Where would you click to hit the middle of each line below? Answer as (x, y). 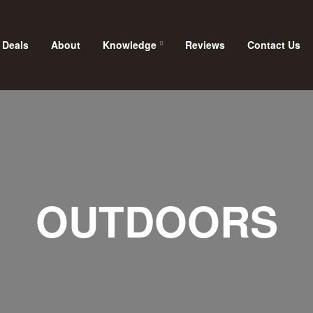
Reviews (205, 44)
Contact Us (274, 44)
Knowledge (129, 44)
